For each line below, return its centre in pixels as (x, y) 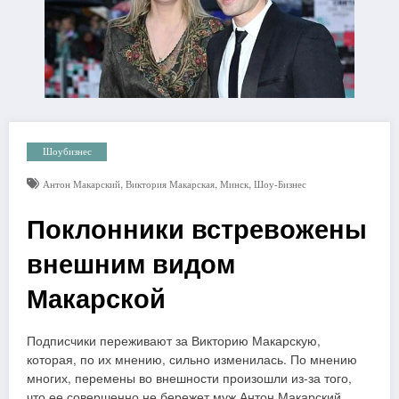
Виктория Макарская (170, 184)
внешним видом (131, 263)
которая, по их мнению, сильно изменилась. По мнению (192, 359)
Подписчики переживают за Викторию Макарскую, (174, 340)
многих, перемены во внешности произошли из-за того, (189, 378)
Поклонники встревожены (197, 228)
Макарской (96, 297)
